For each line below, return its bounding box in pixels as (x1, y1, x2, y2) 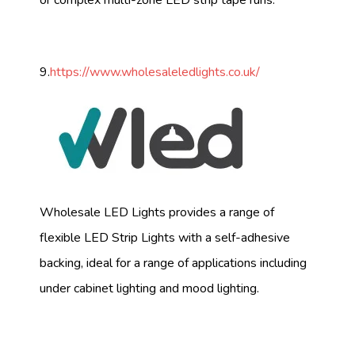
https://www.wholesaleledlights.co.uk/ (50, 63, 260, 82)
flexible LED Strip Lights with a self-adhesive (40, 228, 290, 246)
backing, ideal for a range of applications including (40, 254, 307, 272)
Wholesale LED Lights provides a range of (40, 203, 274, 221)
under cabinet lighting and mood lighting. (40, 279, 259, 297)
